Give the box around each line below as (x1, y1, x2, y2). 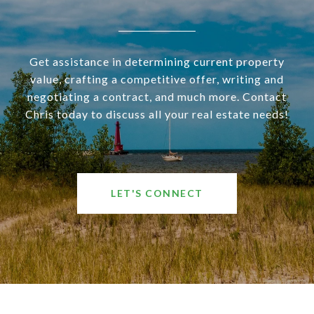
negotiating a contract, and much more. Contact (27, 90, 287, 103)
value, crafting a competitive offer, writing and (30, 72, 284, 86)
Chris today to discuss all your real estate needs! (25, 107, 289, 121)
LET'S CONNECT (111, 187, 203, 199)
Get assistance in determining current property (29, 55, 285, 68)
